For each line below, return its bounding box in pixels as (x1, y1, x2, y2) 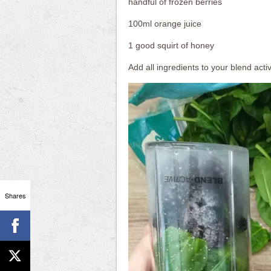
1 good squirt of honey (128, 41, 214, 50)
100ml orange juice (128, 19, 201, 28)
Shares (4, 190, 26, 200)
